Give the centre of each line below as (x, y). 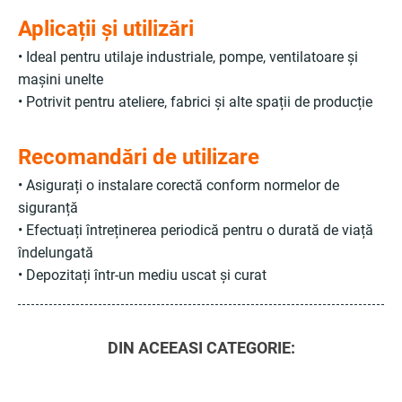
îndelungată (56, 253)
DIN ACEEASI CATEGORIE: (201, 348)
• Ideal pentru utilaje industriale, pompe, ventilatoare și (188, 57)
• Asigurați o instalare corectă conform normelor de (179, 185)
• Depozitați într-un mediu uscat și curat (142, 275)
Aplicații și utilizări (106, 29)
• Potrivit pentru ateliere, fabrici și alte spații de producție (195, 102)
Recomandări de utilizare (139, 157)
